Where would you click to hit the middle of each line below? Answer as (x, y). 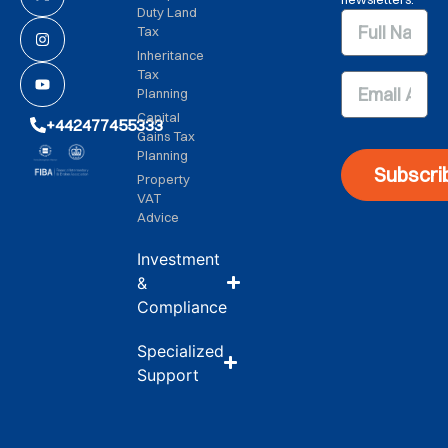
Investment (178, 258)
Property (163, 178)
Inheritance (170, 54)
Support (168, 374)
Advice (158, 216)
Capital (158, 116)
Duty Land (167, 11)
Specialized (180, 350)
